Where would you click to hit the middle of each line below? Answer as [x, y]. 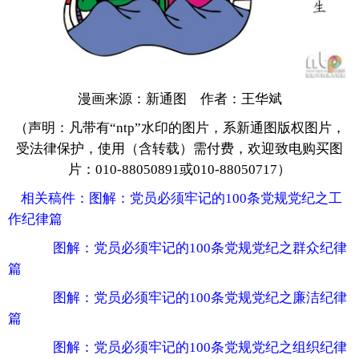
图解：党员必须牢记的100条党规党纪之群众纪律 [200, 248]
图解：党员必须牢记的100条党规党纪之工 [216, 198]
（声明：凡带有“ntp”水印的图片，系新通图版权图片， [179, 127]
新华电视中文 [67, 68]
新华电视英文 [201, 68]
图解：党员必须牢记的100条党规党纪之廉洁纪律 [200, 297]
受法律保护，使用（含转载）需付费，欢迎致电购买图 [179, 148]
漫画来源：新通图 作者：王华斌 [179, 99]
